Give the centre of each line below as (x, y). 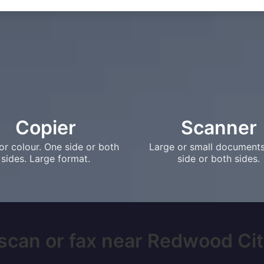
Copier (45, 128)
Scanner (219, 128)
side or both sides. (219, 159)
